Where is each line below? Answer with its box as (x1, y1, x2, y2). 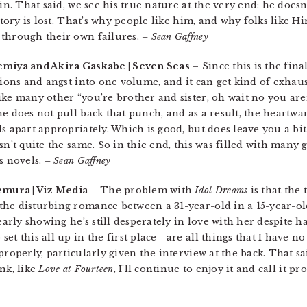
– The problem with (88, 184, 195, 196)
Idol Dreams (195, 184, 248, 196)
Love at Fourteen (38, 263, 114, 275)
